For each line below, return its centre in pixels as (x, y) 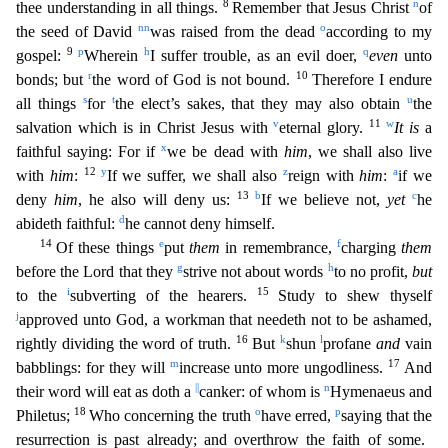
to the (41, 295)
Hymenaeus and (381, 391)
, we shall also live (370, 151)
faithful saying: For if (89, 151)
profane (350, 343)
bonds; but (52, 79)
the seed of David (77, 31)
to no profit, (373, 271)
